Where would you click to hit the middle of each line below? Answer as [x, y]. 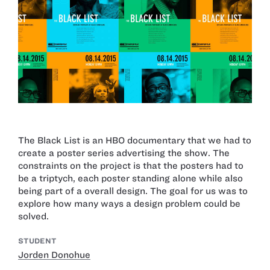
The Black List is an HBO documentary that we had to [135, 140]
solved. [33, 216]
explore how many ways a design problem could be [129, 203]
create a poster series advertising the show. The [124, 153]
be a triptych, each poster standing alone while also [130, 178]
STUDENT [37, 241]
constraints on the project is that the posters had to [131, 165]
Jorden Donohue [54, 255]
